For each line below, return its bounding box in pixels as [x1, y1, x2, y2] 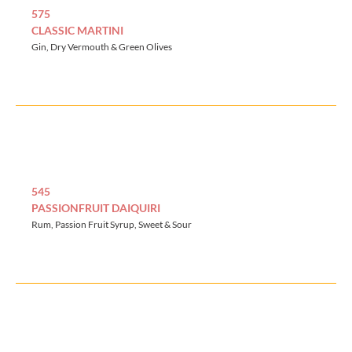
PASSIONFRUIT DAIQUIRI [31, 201, 160, 215]
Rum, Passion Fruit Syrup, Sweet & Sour [31, 218, 192, 231]
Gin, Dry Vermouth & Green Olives [31, 41, 172, 53]
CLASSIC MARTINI [31, 24, 123, 38]
